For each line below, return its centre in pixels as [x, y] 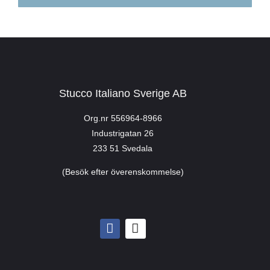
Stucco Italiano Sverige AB [123, 93]
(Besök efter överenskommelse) [123, 172]
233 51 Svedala [123, 148]
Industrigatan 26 [123, 133]
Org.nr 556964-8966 [123, 118]
